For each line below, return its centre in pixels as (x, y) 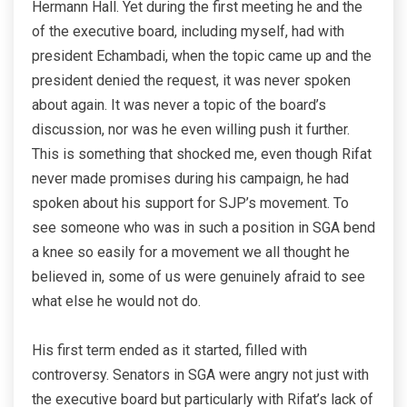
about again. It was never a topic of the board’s (179, 105)
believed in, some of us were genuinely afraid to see (199, 277)
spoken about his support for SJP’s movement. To (190, 203)
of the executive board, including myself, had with (188, 32)
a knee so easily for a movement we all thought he (191, 253)
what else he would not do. (116, 302)
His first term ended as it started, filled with (169, 351)
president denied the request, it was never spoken (191, 81)
